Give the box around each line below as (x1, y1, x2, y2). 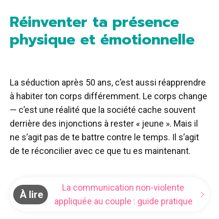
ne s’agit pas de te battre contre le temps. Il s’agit (10, 131, 199, 142)
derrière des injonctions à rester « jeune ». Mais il (10, 118, 198, 129)
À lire (19, 188, 43, 200)
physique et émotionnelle (10, 28, 195, 51)
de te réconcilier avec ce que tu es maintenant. (10, 145, 191, 156)
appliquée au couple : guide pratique (54, 196, 193, 206)
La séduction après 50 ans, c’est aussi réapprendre (10, 77, 206, 88)
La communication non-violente (62, 182, 185, 193)
